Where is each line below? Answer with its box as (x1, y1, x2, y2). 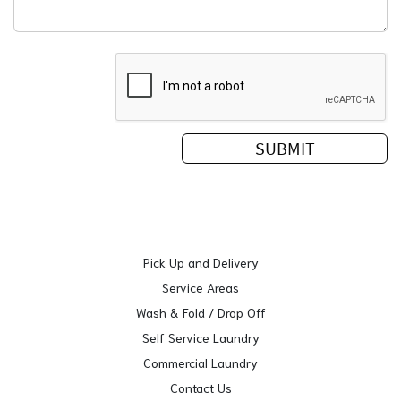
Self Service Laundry (141, 329, 260, 346)
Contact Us (169, 380, 232, 397)
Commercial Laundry (143, 354, 258, 371)
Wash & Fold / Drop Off (135, 304, 266, 321)
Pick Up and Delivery (142, 254, 259, 271)
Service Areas (162, 279, 239, 296)
